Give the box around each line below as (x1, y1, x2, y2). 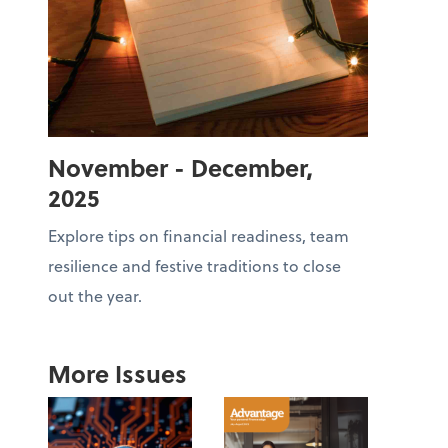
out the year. (48, 283, 142, 307)
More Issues (48, 355, 187, 391)
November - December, (48, 149, 313, 185)
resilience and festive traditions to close (48, 253, 341, 277)
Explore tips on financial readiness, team (48, 223, 349, 247)
